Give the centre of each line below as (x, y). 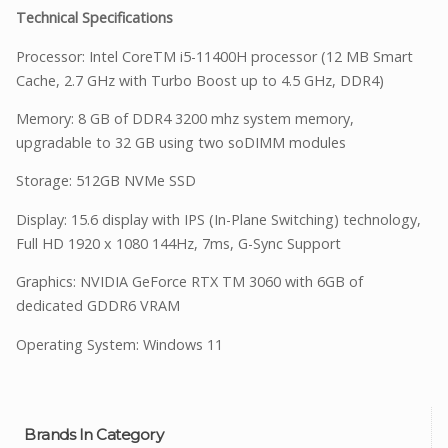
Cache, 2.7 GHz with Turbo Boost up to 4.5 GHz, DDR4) (200, 80)
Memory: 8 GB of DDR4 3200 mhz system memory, (185, 119)
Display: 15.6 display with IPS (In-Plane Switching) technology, (218, 219)
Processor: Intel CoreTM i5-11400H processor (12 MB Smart (214, 56)
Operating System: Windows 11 (119, 344)
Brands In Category (93, 434)
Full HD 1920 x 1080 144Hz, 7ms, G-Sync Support (178, 243)
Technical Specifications (94, 18)
